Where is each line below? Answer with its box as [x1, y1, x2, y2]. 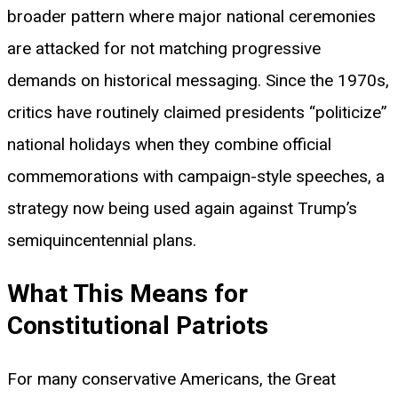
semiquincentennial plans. [7, 230, 196, 251]
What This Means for [7, 278, 248, 308]
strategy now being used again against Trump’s [7, 198, 357, 219]
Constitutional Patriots [7, 310, 268, 340]
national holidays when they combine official [7, 134, 331, 155]
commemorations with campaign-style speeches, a [7, 166, 385, 187]
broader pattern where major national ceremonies [7, 6, 376, 28]
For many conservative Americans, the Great [7, 368, 336, 389]
